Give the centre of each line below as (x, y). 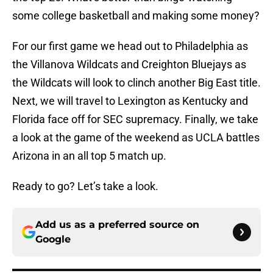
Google (53, 239)
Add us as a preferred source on (117, 225)
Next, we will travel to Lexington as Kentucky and (130, 101)
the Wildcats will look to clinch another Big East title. (136, 83)
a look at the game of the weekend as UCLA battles (136, 138)
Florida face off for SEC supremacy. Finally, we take (135, 119)
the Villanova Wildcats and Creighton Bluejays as (129, 65)
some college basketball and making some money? (136, 16)
